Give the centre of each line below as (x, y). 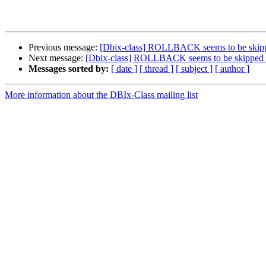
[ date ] (124, 69)
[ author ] (232, 69)
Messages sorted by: (69, 69)
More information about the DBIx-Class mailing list (101, 95)
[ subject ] (194, 69)
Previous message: (64, 47)
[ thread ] (156, 69)
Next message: (57, 58)
